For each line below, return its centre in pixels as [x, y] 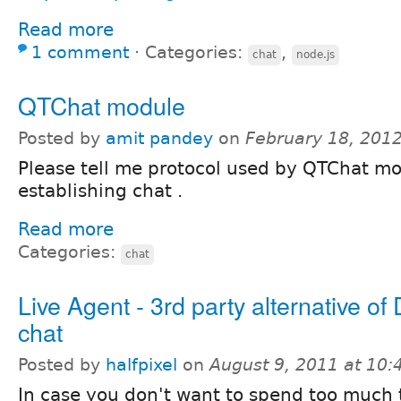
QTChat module [102, 105]
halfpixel [141, 364]
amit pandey [159, 138]
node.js [316, 54]
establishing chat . [100, 190]
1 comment [80, 52]
